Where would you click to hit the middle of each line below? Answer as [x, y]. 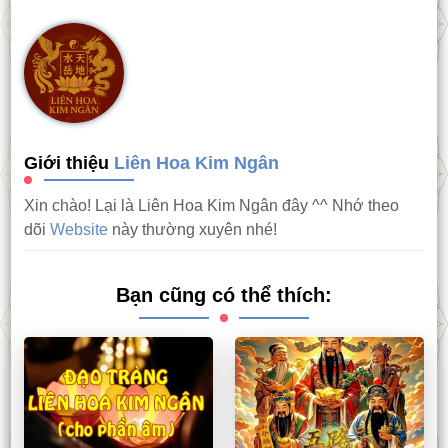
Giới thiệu [68, 163]
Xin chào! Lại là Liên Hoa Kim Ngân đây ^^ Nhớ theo [211, 206]
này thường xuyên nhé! [192, 230]
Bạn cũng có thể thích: [224, 295]
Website [78, 230]
